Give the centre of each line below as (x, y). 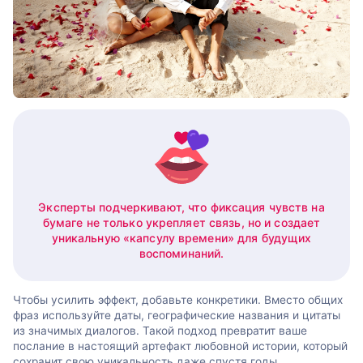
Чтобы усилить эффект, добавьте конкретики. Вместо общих (178, 299)
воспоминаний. (181, 254)
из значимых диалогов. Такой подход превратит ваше (160, 330)
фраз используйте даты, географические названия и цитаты (177, 315)
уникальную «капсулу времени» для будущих (181, 238)
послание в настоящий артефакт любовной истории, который (180, 346)
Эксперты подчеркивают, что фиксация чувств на (181, 207)
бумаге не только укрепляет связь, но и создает (181, 223)
